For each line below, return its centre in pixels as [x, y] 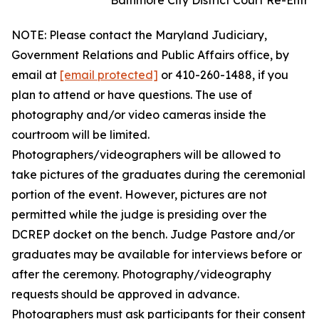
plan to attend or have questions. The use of [132, 95]
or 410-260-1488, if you [223, 75]
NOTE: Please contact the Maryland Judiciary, [139, 35]
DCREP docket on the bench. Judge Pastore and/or [153, 234]
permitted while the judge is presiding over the [139, 214]
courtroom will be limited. [80, 135]
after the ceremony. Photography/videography [141, 274]
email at [36, 75]
